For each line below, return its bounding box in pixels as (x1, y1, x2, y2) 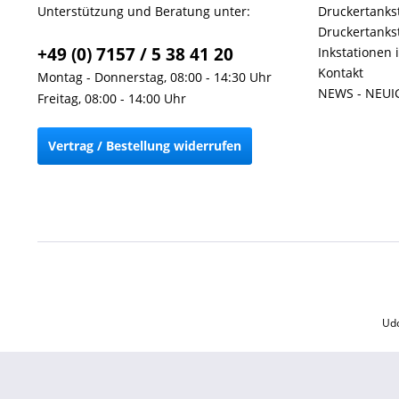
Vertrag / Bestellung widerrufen (48, 137, 241, 154)
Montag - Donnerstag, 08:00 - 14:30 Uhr (37, 69, 272, 85)
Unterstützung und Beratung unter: (37, 3, 250, 20)
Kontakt (318, 64, 363, 81)
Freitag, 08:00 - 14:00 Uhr (37, 90, 186, 107)
